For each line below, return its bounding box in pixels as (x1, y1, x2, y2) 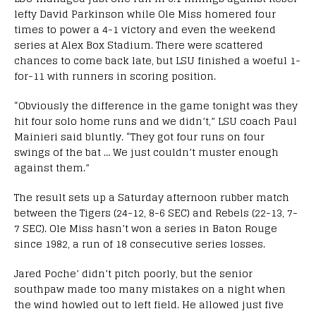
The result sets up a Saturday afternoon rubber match (14, 188, 289, 206)
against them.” (14, 158, 90, 176)
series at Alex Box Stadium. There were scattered (14, 35, 263, 54)
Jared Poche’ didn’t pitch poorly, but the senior (14, 264, 253, 282)
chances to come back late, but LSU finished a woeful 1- (14, 51, 300, 69)
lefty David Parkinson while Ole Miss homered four (14, 4, 276, 23)
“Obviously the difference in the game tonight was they (14, 96, 298, 114)
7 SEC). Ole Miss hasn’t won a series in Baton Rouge (14, 219, 277, 237)
